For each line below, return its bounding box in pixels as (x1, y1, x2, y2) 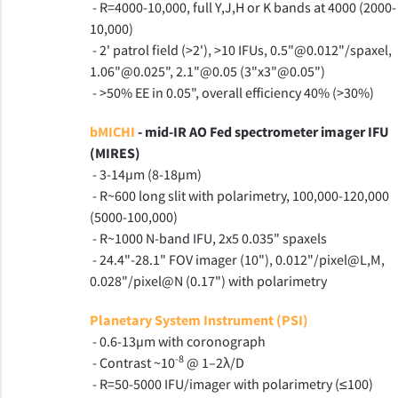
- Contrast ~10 (89, 354, 175, 371)
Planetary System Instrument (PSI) (89, 311, 308, 329)
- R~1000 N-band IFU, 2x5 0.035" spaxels (89, 229, 327, 247)
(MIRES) (89, 144, 140, 162)
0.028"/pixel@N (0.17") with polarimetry (89, 272, 327, 290)
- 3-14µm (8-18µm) (89, 165, 202, 183)
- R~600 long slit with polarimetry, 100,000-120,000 (89, 187, 389, 204)
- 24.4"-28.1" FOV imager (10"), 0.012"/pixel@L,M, (89, 251, 385, 268)
